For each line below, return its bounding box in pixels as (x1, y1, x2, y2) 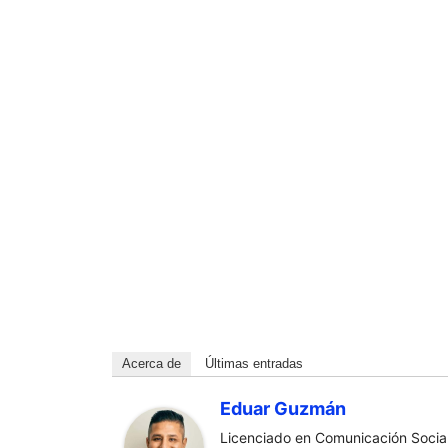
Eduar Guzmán (220, 398, 346, 419)
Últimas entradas (205, 356, 303, 371)
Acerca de (122, 356, 181, 371)
